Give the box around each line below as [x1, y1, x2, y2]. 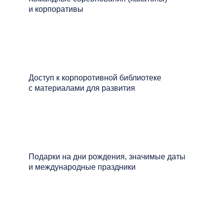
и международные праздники [29, 163, 136, 171]
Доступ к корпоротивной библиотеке [29, 74, 161, 82]
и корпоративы [29, 5, 83, 13]
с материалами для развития [29, 84, 135, 92]
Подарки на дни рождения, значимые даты [29, 152, 185, 161]
